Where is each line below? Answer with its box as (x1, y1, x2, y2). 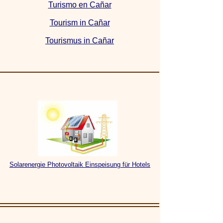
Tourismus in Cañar (45, 36, 114, 45)
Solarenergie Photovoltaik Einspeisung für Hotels (9, 161, 150, 168)
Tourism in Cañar (49, 18, 110, 27)
